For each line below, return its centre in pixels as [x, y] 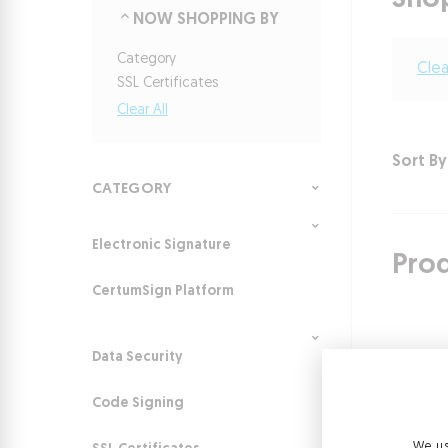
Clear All [142, 110]
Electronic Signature [161, 245]
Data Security [137, 357]
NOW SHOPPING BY [206, 20]
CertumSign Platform [163, 291]
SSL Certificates [167, 83]
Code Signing [138, 403]
